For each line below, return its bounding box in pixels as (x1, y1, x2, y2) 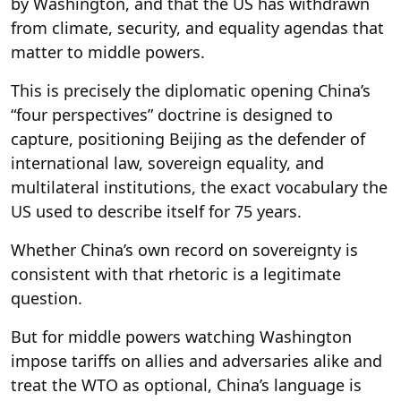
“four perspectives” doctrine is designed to (11, 103, 333, 125)
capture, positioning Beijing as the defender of (11, 127, 365, 149)
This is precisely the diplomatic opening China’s (11, 79, 371, 101)
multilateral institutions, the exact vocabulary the (11, 175, 388, 198)
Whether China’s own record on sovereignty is (11, 238, 358, 260)
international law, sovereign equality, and (11, 151, 324, 174)
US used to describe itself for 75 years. (11, 200, 302, 222)
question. (11, 286, 82, 309)
